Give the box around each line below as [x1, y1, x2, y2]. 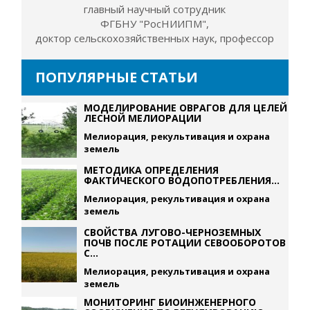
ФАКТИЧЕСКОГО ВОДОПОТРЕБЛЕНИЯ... [84, 174, 280, 187]
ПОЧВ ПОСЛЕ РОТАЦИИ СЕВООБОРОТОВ [84, 236, 286, 249]
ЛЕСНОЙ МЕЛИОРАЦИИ [84, 111, 202, 125]
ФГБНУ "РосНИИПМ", [100, 17, 210, 30]
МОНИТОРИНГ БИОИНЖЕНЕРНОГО [84, 295, 257, 309]
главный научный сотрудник [84, 2, 226, 16]
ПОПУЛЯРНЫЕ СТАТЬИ [35, 68, 199, 86]
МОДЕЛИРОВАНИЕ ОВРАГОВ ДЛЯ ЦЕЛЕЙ [84, 101, 288, 114]
